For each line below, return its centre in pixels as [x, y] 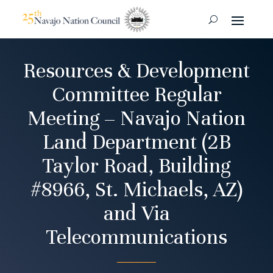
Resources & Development [136, 71]
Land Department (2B [136, 142]
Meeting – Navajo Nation [136, 119]
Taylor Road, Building [136, 166]
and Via [136, 214]
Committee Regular [136, 95]
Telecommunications [136, 237]
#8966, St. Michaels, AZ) [136, 190]
